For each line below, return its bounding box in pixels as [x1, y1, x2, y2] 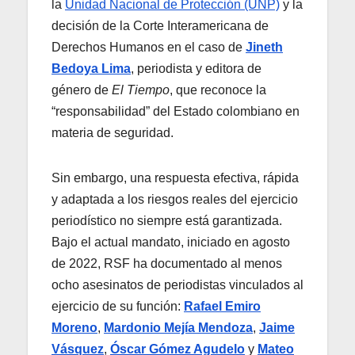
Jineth [246, 40, 283, 55]
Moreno [52, 321, 97, 335]
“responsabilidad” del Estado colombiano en [52, 105, 300, 119]
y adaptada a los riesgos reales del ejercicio [52, 193, 298, 207]
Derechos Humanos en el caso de [52, 40, 246, 55]
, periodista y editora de [131, 62, 261, 76]
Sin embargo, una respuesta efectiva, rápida [52, 171, 299, 185]
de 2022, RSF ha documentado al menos [52, 257, 282, 271]
